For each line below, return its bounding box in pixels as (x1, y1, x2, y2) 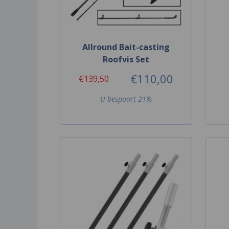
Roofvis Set (102, 53, 149, 65)
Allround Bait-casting (82, 41, 170, 53)
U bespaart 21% (100, 94, 152, 104)
